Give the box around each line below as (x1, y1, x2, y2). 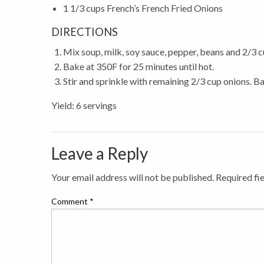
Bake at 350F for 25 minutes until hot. (63, 61, 214, 72)
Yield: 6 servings (51, 100, 117, 111)
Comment (51, 196, 90, 206)
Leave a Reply (51, 143, 148, 163)
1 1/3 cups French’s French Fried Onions (63, 2, 223, 14)
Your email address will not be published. (51, 171, 214, 183)
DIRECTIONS (51, 25, 118, 38)
